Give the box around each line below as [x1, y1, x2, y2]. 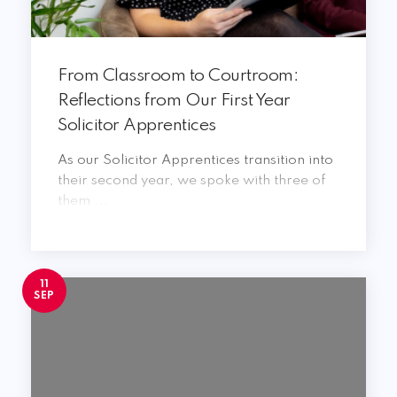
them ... [58, 194, 107, 208]
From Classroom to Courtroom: [58, 67, 298, 85]
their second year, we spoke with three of [58, 174, 325, 188]
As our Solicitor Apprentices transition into [58, 153, 333, 167]
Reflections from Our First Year [58, 92, 291, 110]
